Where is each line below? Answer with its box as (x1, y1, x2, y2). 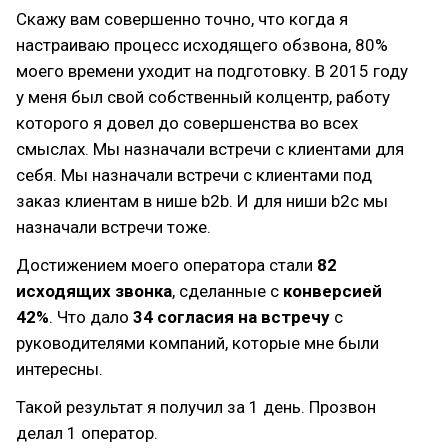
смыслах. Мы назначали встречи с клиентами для (16, 139, 404, 159)
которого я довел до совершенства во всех (16, 113, 358, 133)
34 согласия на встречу (133, 307, 330, 327)
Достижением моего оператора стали (16, 255, 317, 275)
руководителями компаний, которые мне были (16, 333, 379, 353)
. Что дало (49, 307, 133, 327)
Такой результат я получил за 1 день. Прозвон (16, 397, 376, 417)
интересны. (16, 359, 103, 379)
